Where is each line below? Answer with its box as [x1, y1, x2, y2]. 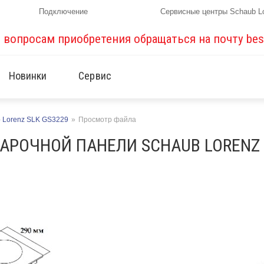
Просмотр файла [78, 115, 136, 124]
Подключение [39, 7, 88, 16]
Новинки [8, 70, 47, 82]
